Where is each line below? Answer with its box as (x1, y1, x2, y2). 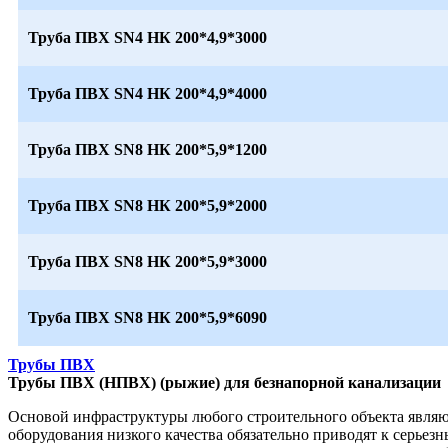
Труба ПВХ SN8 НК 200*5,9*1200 (28, 140, 267, 158)
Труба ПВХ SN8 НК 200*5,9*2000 (28, 196, 267, 214)
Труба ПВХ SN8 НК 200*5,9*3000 (28, 252, 267, 270)
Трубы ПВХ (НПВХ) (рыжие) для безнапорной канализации (8, 373, 441, 391)
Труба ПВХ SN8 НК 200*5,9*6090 (28, 308, 267, 326)
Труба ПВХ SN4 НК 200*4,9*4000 (28, 84, 267, 102)
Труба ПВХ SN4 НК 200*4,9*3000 (28, 28, 267, 46)
